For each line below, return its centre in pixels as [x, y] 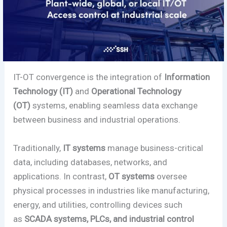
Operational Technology [137, 91]
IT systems [84, 148]
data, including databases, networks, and [90, 162]
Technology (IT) [43, 91]
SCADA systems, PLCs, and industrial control [109, 219]
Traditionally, [38, 148]
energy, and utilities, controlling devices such [98, 204]
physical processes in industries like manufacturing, [111, 190]
